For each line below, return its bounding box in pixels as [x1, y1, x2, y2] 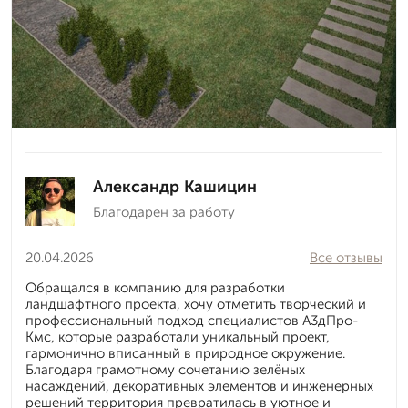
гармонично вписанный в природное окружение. [25, 345, 345, 362]
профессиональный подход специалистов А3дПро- [25, 312, 358, 330]
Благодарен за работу [93, 204, 235, 221]
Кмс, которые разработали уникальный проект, [25, 329, 330, 346]
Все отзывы [310, 250, 382, 267]
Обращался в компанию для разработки [25, 280, 285, 297]
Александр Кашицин [93, 177, 257, 198]
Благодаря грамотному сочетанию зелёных [25, 362, 305, 379]
